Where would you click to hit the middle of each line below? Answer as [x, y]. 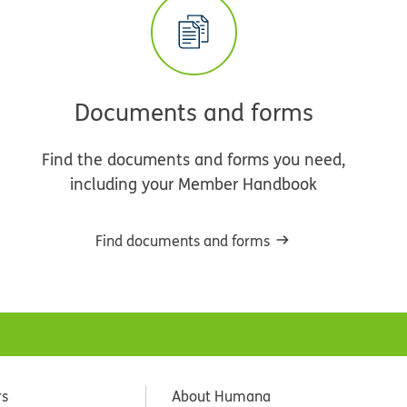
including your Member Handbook [194, 184]
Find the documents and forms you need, [194, 159]
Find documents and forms [182, 240]
